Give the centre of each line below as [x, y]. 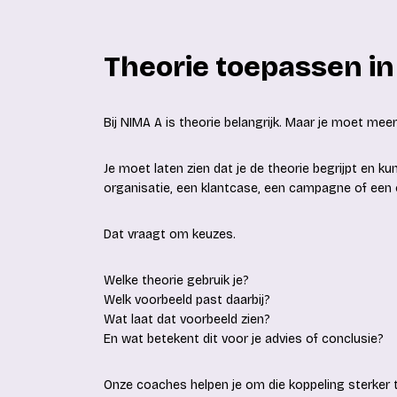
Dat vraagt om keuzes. [170, 234]
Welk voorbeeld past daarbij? [187, 300]
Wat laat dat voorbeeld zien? [187, 319]
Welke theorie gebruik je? [176, 280]
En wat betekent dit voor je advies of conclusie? [244, 339]
